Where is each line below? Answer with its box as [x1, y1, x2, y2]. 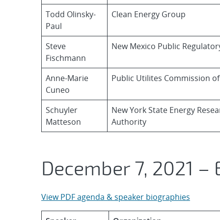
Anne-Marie [46, 73, 88, 83]
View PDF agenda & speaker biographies [41, 192, 190, 202]
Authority [111, 116, 146, 127]
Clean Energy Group [111, 9, 186, 20]
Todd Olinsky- [46, 9, 96, 20]
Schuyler [46, 105, 78, 115]
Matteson [46, 116, 81, 127]
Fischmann [46, 53, 86, 63]
